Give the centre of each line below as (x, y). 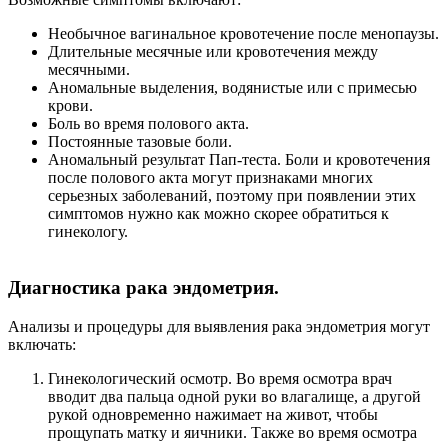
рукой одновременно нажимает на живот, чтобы (213, 415)
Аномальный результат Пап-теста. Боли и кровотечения (239, 159)
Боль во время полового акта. (148, 123)
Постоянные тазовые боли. (140, 141)
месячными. (89, 69)
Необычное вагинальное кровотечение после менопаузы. (243, 33)
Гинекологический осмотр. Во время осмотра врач (220, 379)
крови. (70, 105)
